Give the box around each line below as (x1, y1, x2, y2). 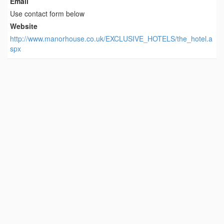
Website (10, 20, 37, 31)
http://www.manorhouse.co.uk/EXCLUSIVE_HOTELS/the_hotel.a (10, 33, 212, 43)
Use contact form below (10, 8, 84, 18)
